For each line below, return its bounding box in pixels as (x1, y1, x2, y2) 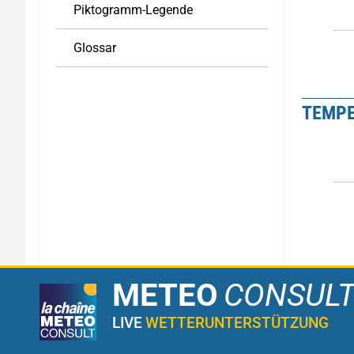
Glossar (73, 40, 116, 55)
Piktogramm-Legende (73, 2, 193, 17)
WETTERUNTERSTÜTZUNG (145, 314, 329, 332)
